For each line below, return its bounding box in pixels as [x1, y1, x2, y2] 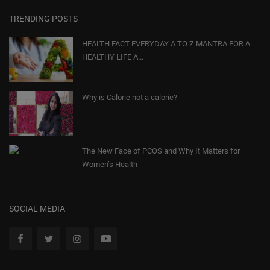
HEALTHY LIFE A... [82, 52, 143, 62]
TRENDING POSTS [9, 14, 78, 24]
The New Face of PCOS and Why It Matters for [82, 146, 240, 156]
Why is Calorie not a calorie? [82, 93, 177, 102]
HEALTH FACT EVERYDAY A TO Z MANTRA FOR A [82, 39, 250, 49]
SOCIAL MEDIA [9, 204, 65, 214]
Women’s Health [82, 160, 137, 169]
